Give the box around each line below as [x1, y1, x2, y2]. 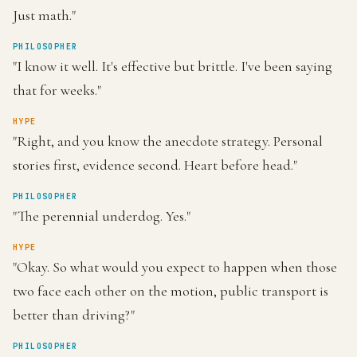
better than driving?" [13, 306, 135, 324]
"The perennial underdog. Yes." [13, 207, 190, 225]
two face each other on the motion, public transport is [13, 282, 328, 300]
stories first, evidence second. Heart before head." [13, 156, 297, 174]
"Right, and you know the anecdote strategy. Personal [13, 132, 323, 150]
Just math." [13, 6, 76, 24]
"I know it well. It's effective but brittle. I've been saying [13, 57, 332, 75]
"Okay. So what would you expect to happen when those [13, 258, 337, 276]
